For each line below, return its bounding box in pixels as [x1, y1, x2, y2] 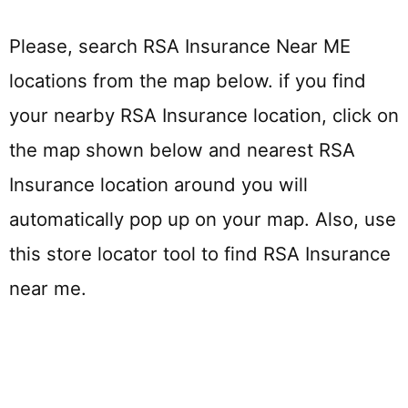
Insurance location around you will [9, 173, 308, 197]
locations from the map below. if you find [9, 69, 366, 93]
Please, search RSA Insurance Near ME [9, 35, 351, 58]
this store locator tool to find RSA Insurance [9, 242, 391, 266]
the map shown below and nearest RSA [9, 138, 355, 162]
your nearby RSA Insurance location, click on [9, 104, 399, 127]
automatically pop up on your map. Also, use [9, 208, 396, 231]
